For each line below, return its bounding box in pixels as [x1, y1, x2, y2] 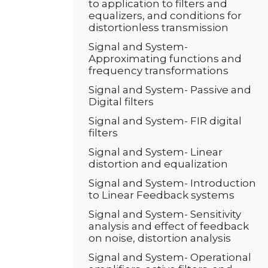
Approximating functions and [89, 53, 242, 65]
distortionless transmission [89, 22, 229, 33]
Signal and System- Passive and [89, 84, 251, 96]
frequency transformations [89, 65, 229, 77]
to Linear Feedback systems [89, 189, 234, 201]
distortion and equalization [89, 158, 228, 170]
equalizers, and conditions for [89, 10, 242, 22]
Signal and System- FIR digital [89, 115, 242, 127]
